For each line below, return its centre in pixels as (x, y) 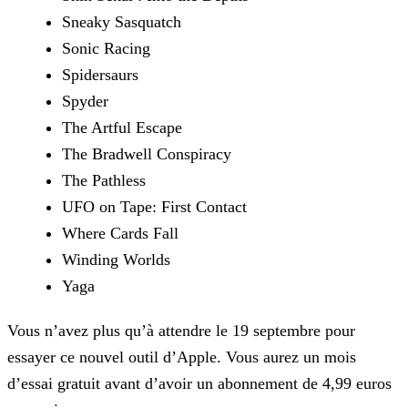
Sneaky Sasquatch (122, 22)
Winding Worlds (116, 260)
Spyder (85, 102)
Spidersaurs (100, 75)
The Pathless (104, 181)
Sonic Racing (106, 49)
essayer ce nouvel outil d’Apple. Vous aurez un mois (182, 357)
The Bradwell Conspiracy (147, 154)
